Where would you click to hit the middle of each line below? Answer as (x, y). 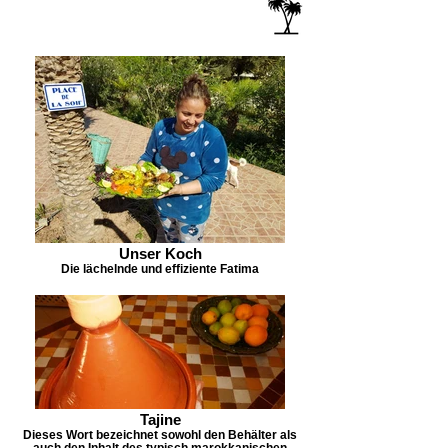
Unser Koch (160, 253)
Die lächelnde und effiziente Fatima (160, 268)
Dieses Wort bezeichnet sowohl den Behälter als (160, 434)
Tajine (160, 419)
